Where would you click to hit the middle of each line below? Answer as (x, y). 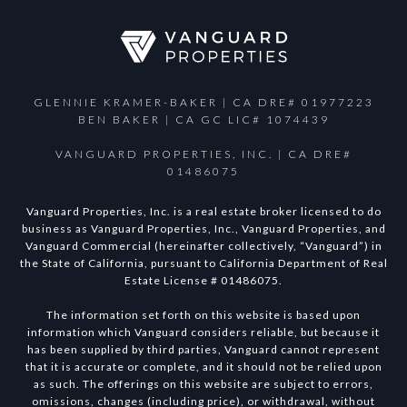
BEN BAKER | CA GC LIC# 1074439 (203, 120)
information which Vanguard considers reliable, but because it (203, 333)
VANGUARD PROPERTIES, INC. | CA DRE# (203, 154)
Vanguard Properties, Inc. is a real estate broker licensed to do (203, 212)
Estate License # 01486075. (203, 281)
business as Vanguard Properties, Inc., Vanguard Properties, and (203, 229)
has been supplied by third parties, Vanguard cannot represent (203, 350)
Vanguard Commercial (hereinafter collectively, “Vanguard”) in (203, 246)
